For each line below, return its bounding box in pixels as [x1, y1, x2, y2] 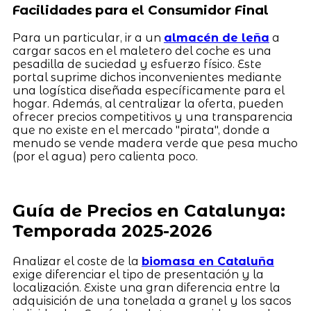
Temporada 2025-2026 [12, 221, 212, 242]
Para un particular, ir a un [12, 31, 164, 44]
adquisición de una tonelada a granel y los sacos [12, 294, 292, 308]
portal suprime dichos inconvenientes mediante [12, 70, 282, 84]
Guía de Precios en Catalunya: [12, 201, 285, 221]
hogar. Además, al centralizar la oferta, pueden [12, 96, 283, 110]
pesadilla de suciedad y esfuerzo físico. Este [12, 57, 262, 71]
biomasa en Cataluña [141, 255, 274, 269]
